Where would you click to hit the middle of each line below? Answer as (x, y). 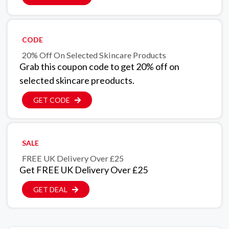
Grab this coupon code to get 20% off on (99, 67)
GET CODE (52, 100)
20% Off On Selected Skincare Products (94, 55)
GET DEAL (50, 190)
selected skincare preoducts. (77, 81)
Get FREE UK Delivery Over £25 (84, 170)
